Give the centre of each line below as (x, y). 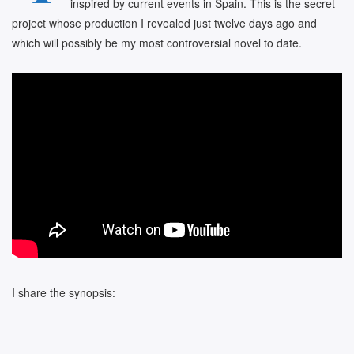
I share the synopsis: (64, 292)
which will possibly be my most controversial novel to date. (157, 43)
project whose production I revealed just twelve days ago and (164, 23)
